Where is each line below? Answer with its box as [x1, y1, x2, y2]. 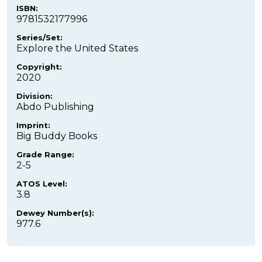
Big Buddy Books [16, 130, 97, 142]
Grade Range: [16, 150, 74, 160]
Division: [16, 91, 53, 101]
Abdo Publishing [16, 101, 94, 113]
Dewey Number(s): [16, 208, 94, 218]
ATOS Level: [16, 179, 67, 189]
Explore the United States [16, 43, 138, 54]
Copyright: [16, 62, 62, 72]
